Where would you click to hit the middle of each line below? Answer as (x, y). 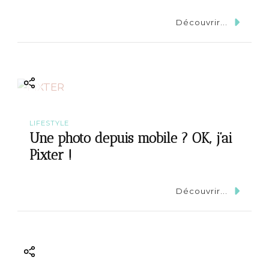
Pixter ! (51, 156)
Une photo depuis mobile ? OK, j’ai (131, 139)
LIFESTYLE (49, 123)
